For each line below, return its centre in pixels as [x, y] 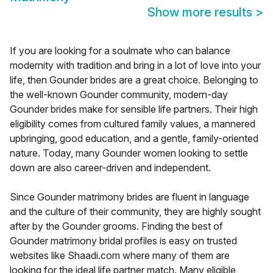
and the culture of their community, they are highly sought [135, 212]
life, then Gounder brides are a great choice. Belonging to [134, 80]
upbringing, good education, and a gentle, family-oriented [134, 139]
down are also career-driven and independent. [110, 168]
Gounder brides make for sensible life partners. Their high [134, 109]
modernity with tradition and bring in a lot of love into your [135, 66]
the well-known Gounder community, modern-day [119, 95]
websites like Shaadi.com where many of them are [120, 256]
